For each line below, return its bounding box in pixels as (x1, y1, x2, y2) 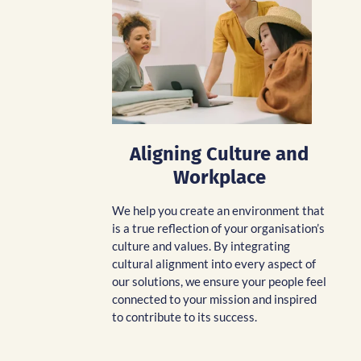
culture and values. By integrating (112, 238, 290, 253)
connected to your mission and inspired (112, 291, 317, 306)
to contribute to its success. (112, 309, 257, 324)
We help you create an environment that (112, 202, 325, 218)
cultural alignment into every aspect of (112, 255, 316, 271)
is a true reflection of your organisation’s (112, 220, 325, 235)
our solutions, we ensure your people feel (112, 273, 326, 288)
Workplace (172, 165, 266, 189)
